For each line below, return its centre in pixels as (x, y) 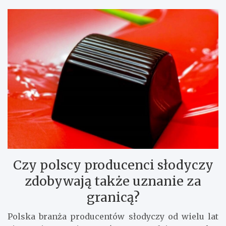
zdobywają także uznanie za (113, 181)
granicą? (113, 197)
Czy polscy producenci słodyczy (113, 165)
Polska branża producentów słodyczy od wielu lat (113, 216)
